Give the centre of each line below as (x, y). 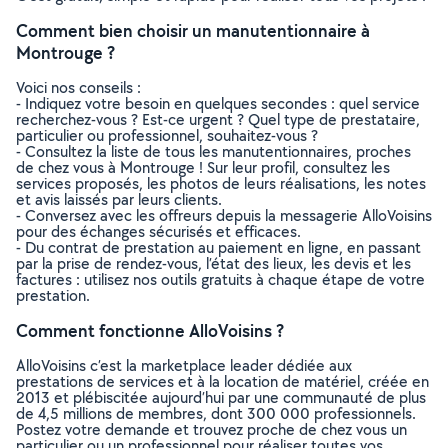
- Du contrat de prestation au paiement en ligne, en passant (218, 247)
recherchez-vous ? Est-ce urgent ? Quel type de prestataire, (218, 119)
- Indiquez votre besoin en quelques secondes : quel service (218, 103)
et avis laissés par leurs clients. (119, 199)
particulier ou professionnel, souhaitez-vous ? (167, 135)
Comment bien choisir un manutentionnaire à (193, 30)
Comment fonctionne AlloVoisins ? (150, 330)
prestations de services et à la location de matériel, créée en (222, 381)
